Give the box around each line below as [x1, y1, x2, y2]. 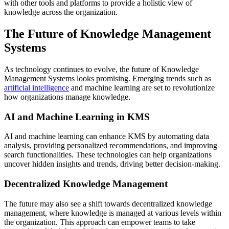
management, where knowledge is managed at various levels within [4, 208, 221, 217]
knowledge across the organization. [4, 8, 118, 17]
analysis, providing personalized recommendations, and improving [4, 141, 217, 150]
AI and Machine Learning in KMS [4, 111, 150, 122]
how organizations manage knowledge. [4, 92, 130, 101]
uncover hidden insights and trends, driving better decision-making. [4, 159, 220, 169]
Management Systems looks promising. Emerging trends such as [4, 74, 211, 83]
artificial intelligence [4, 83, 69, 92]
